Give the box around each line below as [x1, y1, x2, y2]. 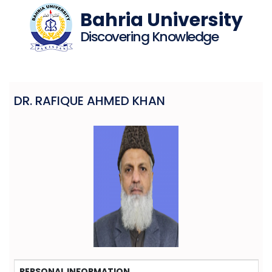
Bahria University [80, 7, 243, 33]
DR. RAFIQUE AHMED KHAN [13, 92, 165, 109]
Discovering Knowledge [80, 27, 218, 46]
